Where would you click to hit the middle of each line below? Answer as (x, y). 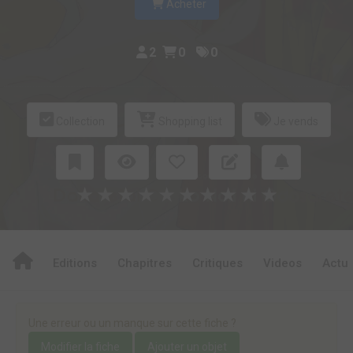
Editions (75, 264)
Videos (282, 264)
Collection (79, 122)
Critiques (217, 264)
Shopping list (189, 122)
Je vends (294, 122)
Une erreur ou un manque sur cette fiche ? (132, 323)
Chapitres (145, 264)
